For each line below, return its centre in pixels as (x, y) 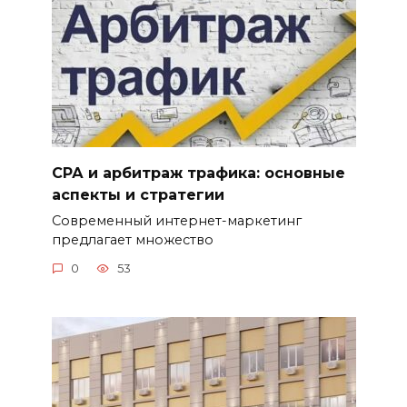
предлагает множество (132, 239)
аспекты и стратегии (138, 194)
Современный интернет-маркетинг (176, 220)
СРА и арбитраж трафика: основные (198, 173)
